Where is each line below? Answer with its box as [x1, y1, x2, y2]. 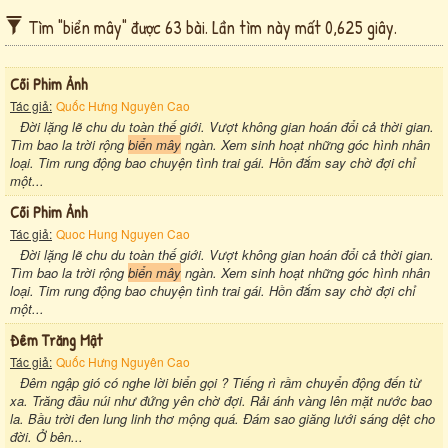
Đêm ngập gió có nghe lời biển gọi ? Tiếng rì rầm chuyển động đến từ [20, 372, 421, 392]
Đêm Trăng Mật [10, 328, 102, 351]
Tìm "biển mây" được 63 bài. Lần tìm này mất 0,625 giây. [28, 14, 397, 40]
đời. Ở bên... [10, 426, 83, 446]
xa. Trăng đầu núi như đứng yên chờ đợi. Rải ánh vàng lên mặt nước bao [10, 390, 432, 410]
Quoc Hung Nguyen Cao [56, 224, 190, 242]
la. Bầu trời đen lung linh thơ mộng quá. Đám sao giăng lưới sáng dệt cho [10, 408, 435, 428]
